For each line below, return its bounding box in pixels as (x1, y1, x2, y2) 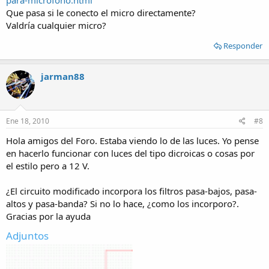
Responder (223, 40, 262, 51)
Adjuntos (6, 228, 49, 243)
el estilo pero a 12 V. (6, 159, 89, 172)
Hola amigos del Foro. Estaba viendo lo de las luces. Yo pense (6, 134, 259, 147)
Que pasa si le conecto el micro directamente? (6, 7, 196, 19)
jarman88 (41, 70, 85, 82)
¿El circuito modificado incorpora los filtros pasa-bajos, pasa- (6, 184, 257, 197)
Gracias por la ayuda (6, 210, 91, 222)
